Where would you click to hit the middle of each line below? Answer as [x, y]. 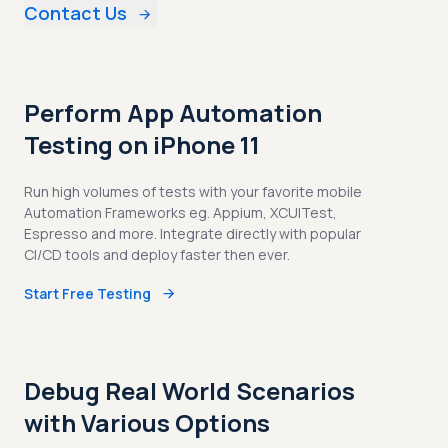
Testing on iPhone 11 [142, 145]
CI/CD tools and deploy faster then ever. [157, 255]
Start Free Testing [87, 294]
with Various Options [147, 423]
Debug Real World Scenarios [189, 391]
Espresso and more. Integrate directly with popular [192, 234]
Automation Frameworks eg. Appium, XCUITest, [180, 213]
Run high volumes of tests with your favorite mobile [193, 192]
